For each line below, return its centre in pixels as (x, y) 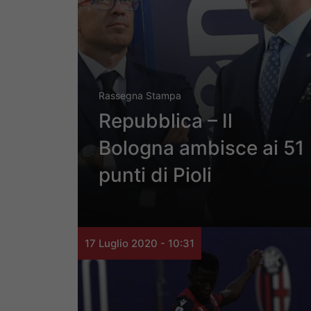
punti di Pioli (155, 175)
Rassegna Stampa (140, 96)
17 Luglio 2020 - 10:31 (140, 244)
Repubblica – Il (166, 121)
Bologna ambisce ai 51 (201, 148)
